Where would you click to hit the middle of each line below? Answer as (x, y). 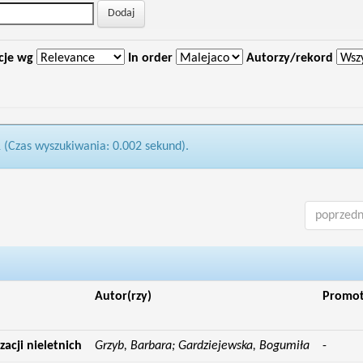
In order (150, 58)
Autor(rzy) (123, 297)
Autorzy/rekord (289, 58)
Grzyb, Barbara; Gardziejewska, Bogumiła (202, 346)
